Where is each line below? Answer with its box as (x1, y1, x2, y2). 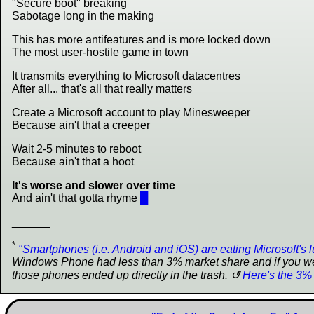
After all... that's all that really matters (12, 83, 192, 95)
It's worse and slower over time (12, 179, 175, 192)
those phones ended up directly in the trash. (12, 268, 231, 281)
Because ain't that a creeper (12, 119, 150, 132)
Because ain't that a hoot (12, 156, 134, 168)
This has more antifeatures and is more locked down (12, 34, 271, 46)
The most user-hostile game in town (12, 46, 189, 59)
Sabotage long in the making (12, 10, 154, 22)
